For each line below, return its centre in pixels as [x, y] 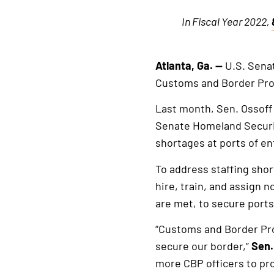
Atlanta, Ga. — [189, 65]
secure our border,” [203, 246]
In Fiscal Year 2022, [227, 22]
